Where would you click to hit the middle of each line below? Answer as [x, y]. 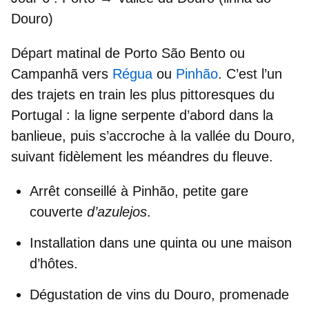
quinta [179, 243]
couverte [58, 212]
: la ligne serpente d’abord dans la [170, 116]
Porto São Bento [175, 53]
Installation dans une [95, 243]
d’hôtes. [54, 264]
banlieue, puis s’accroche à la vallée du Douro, [153, 136]
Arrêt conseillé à [81, 191]
